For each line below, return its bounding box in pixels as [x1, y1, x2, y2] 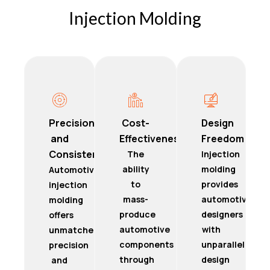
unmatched [49, 224, 99, 236]
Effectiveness [119, 131, 185, 145]
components [119, 238, 174, 250]
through [119, 253, 155, 265]
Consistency [49, 147, 110, 161]
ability [122, 163, 149, 175]
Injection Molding [69, 7, 201, 28]
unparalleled [201, 238, 256, 250]
